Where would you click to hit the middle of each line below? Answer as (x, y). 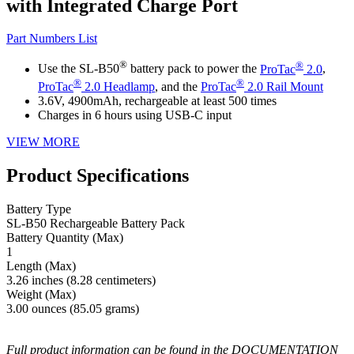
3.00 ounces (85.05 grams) (73, 308)
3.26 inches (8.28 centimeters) (81, 280)
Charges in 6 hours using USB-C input (135, 115)
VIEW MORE (43, 142)
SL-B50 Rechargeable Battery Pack (96, 223)
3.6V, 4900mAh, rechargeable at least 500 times (157, 101)
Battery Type (39, 209)
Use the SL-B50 (79, 69)
